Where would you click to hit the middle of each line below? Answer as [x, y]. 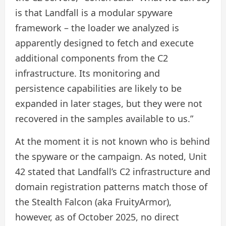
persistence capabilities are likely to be [98, 89]
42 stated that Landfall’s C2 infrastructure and [113, 172]
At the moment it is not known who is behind [112, 142]
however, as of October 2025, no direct [97, 217]
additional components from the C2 [92, 58]
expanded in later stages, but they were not [109, 104]
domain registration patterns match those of [111, 187]
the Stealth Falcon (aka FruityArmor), [93, 202]
